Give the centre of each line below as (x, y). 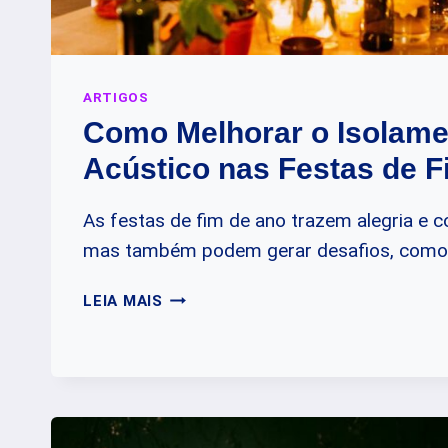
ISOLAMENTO (215, 367)
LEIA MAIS (123, 300)
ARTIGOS (116, 98)
